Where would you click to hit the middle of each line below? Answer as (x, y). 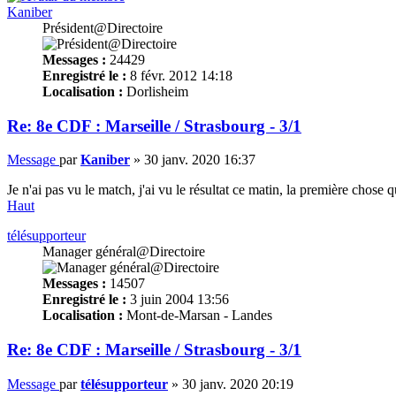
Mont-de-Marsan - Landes (198, 316)
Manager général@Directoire (124, 252)
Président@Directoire (103, 27)
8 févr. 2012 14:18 (179, 75)
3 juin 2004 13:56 (178, 300)
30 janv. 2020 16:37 (200, 160)
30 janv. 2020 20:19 (238, 384)
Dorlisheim (156, 91)
